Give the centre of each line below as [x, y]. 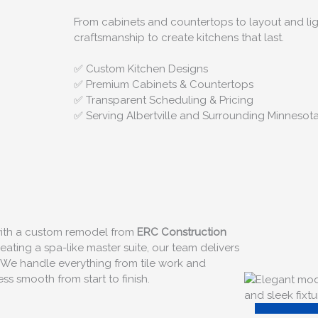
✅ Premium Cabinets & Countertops [164, 85]
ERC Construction [182, 232]
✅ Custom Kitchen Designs [141, 69]
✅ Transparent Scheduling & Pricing [164, 100]
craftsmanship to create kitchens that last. [179, 37]
